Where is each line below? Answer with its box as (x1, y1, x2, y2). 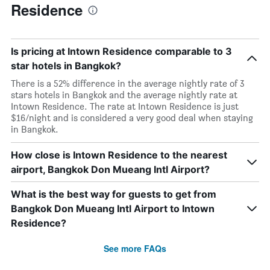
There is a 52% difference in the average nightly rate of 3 (11, 78, 244, 89)
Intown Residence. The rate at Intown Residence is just (11, 101, 239, 112)
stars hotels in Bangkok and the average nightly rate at (11, 89, 237, 101)
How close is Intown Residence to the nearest (11, 149, 227, 161)
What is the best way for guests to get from (11, 188, 216, 200)
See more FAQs (104, 242, 166, 254)
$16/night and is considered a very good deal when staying (11, 112, 253, 124)
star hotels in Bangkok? (11, 60, 121, 72)
